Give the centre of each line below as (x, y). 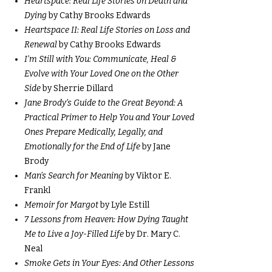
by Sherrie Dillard (77, 88)
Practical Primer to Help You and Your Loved (109, 117)
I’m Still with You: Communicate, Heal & (100, 59)
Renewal (41, 45)
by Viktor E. (147, 176)
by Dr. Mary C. (152, 234)
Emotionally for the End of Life (82, 147)
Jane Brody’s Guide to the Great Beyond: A (104, 103)
